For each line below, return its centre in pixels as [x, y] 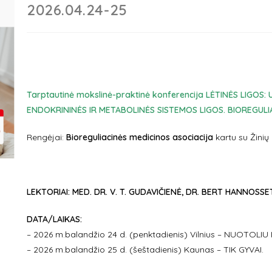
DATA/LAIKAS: [54, 219]
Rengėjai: [46, 137]
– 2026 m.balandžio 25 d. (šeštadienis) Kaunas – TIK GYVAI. [145, 250]
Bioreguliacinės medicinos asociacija [139, 137]
